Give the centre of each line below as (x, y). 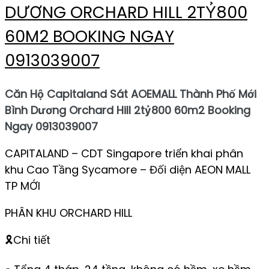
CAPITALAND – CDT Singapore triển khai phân (124, 154)
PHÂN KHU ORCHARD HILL (68, 213)
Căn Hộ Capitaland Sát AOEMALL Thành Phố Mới (131, 94)
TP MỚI (23, 186)
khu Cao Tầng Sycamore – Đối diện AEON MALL (128, 170)
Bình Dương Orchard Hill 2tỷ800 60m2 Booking (128, 110)
